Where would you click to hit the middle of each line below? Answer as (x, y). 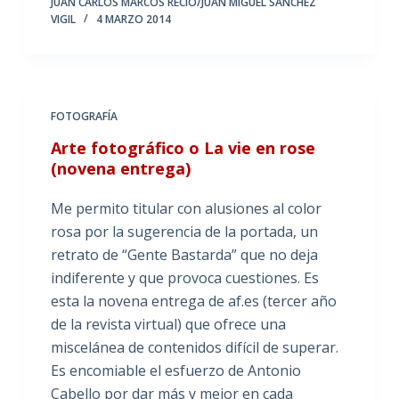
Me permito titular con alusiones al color (186, 208)
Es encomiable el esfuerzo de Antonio (175, 370)
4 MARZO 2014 (133, 19)
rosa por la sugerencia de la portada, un (184, 231)
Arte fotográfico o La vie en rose (183, 147)
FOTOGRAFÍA (84, 116)
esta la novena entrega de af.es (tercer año (193, 301)
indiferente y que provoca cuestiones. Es (184, 277)
